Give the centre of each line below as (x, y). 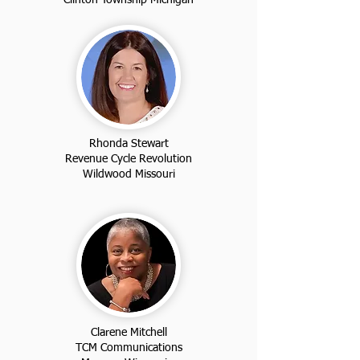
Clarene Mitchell (129, 332)
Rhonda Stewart (129, 143)
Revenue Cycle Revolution (129, 159)
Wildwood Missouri (129, 174)
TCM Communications (129, 348)
